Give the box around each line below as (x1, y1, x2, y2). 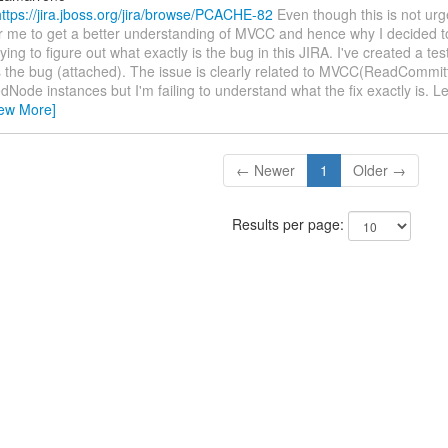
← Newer (236, 160, 296, 181)
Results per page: (231, 214, 348, 235)
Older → (353, 160, 407, 181)
